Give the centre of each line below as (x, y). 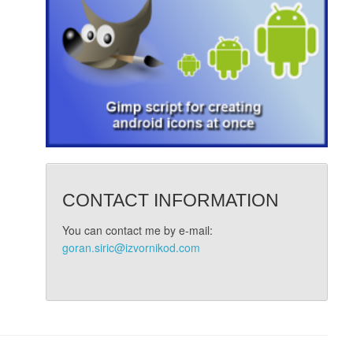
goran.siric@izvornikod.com (131, 248)
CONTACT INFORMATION (170, 201)
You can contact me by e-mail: (137, 230)
